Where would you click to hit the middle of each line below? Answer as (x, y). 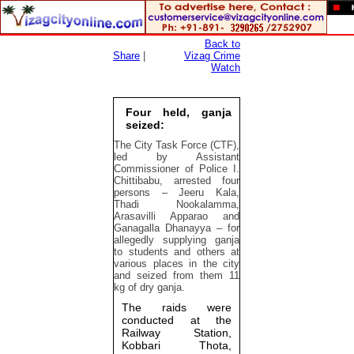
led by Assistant (177, 157)
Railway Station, (177, 333)
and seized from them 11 (177, 275)
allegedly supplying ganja (177, 240)
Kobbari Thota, (177, 345)
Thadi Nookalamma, (177, 204)
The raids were (177, 307)
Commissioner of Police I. (177, 169)
